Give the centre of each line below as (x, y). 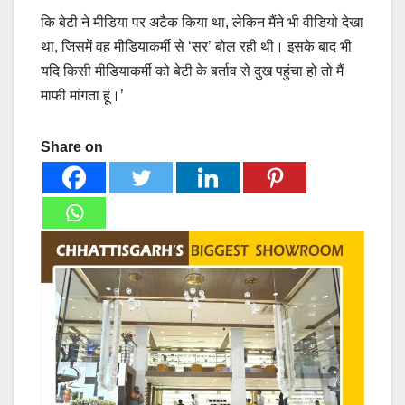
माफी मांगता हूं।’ (82, 96)
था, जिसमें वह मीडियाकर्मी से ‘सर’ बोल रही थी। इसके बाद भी (196, 47)
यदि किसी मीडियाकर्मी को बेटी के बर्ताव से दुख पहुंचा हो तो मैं (192, 71)
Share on (72, 147)
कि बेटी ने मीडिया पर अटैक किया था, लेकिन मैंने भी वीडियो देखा (202, 23)
